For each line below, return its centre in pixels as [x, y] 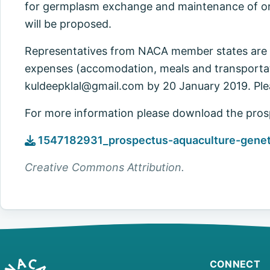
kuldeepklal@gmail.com [84, 86]
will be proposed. [68, 24]
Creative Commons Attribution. [104, 167]
